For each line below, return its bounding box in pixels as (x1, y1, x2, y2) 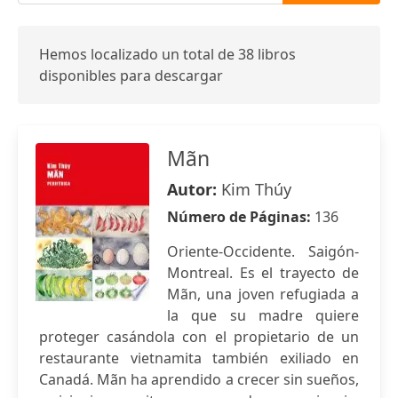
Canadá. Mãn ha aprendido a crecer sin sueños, (39, 370, 359, 389)
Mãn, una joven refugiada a (167, 284, 359, 304)
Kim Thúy (221, 179, 291, 200)
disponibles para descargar (39, 66, 223, 85)
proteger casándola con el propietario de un (39, 327, 359, 346)
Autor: (167, 179, 221, 200)
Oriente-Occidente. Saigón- (167, 242, 359, 261)
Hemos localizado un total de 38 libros (39, 44, 296, 64)
